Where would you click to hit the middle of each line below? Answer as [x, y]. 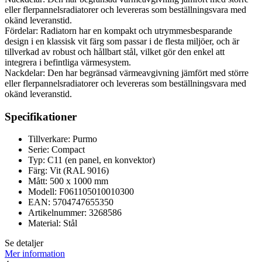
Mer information [35, 254]
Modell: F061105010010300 [81, 192]
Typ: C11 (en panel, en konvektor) [92, 160]
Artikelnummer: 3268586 [75, 213]
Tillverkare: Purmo [63, 139]
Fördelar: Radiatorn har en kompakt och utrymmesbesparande [118, 31]
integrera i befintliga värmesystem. [68, 63]
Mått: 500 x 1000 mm [68, 181]
